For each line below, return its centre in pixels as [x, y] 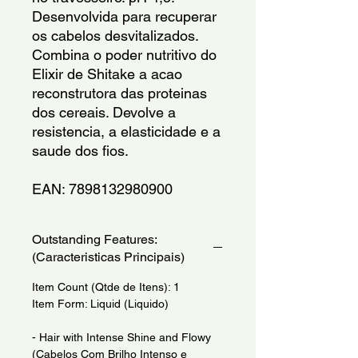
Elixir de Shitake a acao [107, 74]
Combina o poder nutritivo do [124, 54]
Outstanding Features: [95, 239]
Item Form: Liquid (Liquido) [100, 303]
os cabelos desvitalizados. [115, 35]
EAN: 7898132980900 [102, 189]
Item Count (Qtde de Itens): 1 [106, 286]
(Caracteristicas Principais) [108, 257]
